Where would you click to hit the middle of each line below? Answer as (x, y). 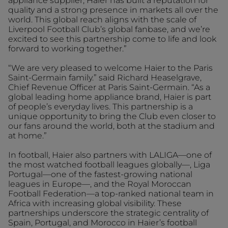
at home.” (27, 136)
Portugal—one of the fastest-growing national (100, 174)
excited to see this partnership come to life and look (112, 39)
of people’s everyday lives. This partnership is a (101, 107)
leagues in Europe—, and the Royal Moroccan (100, 184)
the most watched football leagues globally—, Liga (109, 165)
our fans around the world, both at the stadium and (111, 126)
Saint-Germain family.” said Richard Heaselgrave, (105, 78)
